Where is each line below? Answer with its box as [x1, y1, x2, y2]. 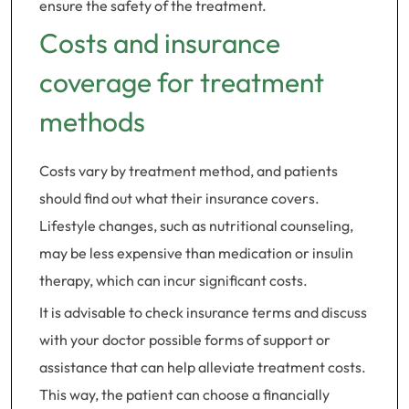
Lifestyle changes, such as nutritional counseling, [39, 216, 353, 235]
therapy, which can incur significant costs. [39, 271, 308, 289]
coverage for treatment [39, 65, 324, 100]
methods [39, 104, 145, 139]
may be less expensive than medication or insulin [39, 244, 353, 262]
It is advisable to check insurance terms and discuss [39, 303, 367, 321]
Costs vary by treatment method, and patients [39, 162, 338, 180]
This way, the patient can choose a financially [39, 385, 330, 404]
